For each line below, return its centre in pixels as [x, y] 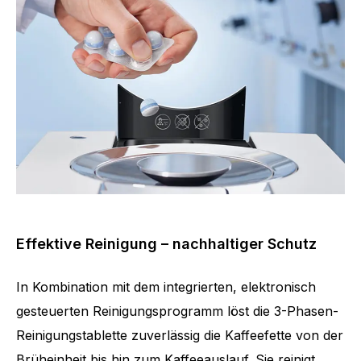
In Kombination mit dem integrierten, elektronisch [166, 286]
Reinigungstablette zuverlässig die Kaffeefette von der [180, 335]
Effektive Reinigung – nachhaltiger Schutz [166, 243]
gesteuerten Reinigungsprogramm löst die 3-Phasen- [177, 311]
